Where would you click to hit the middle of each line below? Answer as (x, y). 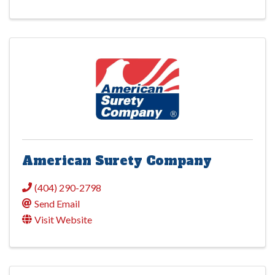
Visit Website (63, 219)
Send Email (57, 203)
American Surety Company (117, 161)
